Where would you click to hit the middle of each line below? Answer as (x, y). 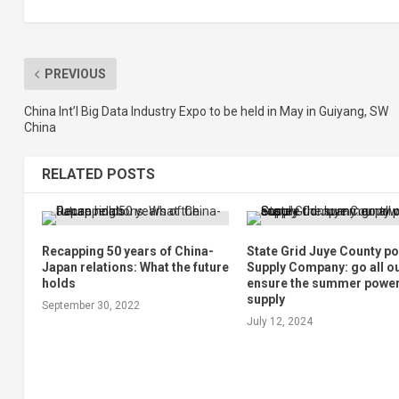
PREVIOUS (75, 74)
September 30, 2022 (90, 306)
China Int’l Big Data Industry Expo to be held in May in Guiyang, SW (206, 112)
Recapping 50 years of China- (127, 252)
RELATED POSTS (98, 175)
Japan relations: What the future (135, 268)
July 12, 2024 (280, 322)
